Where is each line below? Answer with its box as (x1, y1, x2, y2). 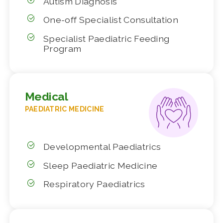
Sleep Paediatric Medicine (43, 160, 158, 171)
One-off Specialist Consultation (43, 14, 179, 25)
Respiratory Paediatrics (43, 179, 145, 190)
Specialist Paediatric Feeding (43, 33, 170, 44)
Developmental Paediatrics (43, 141, 161, 152)
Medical (24, 89, 68, 103)
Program (43, 43, 82, 54)
